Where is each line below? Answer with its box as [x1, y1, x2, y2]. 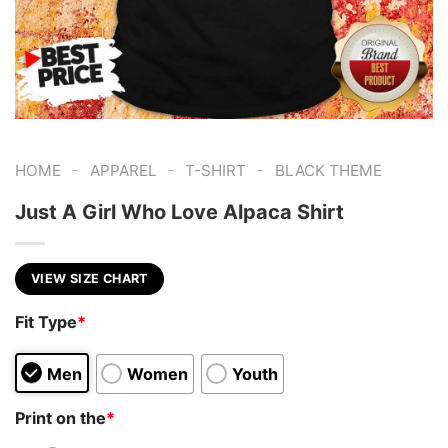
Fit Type [15, 312, 77, 333]
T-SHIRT [185, 161, 247, 180]
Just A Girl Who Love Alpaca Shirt [15, 199, 344, 224]
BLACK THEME [274, 161, 382, 180]
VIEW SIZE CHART [31, 270, 148, 286]
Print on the [15, 407, 106, 428]
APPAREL [89, 161, 157, 180]
